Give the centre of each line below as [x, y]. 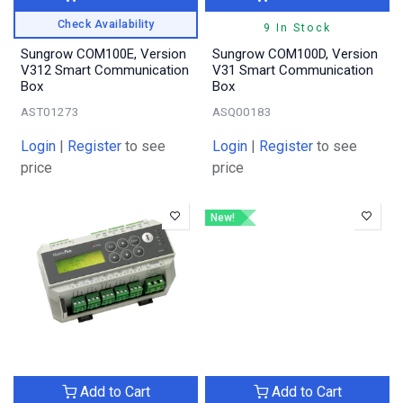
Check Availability [106, 23]
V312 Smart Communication [105, 70]
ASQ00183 [242, 111]
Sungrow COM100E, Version [103, 54]
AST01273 [50, 111]
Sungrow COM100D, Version [295, 54]
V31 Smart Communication [293, 70]
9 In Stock [297, 27]
